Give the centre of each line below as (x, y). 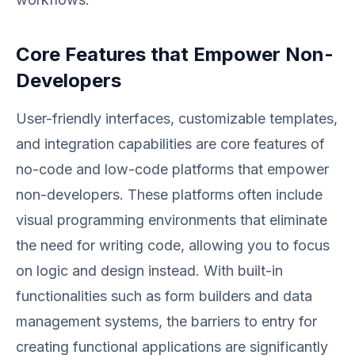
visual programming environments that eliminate (172, 220)
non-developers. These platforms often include (169, 195)
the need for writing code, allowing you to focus (173, 245)
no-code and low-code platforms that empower (172, 169)
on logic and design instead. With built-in (149, 271)
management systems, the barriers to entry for (166, 321)
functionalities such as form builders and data (164, 296)
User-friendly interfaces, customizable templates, (177, 118)
